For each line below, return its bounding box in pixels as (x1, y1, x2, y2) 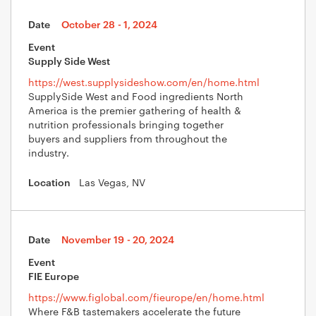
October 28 (61, 17, 115, 30)
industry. (28, 145, 69, 159)
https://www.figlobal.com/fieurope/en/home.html (28, 290, 265, 304)
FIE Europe (28, 269, 79, 282)
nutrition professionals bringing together (28, 117, 224, 131)
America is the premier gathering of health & (28, 103, 241, 117)
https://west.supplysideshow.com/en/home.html (28, 75, 260, 89)
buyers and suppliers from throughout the (28, 131, 227, 145)
